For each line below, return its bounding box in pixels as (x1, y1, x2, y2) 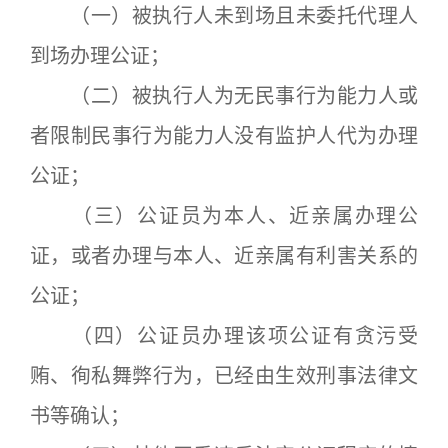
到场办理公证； (30, 44, 170, 68)
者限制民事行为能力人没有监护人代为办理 (30, 124, 418, 148)
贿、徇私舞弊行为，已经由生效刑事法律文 (30, 364, 418, 388)
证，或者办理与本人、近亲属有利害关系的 (30, 244, 418, 268)
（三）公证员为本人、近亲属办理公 (30, 204, 418, 228)
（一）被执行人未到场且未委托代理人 (30, 4, 418, 28)
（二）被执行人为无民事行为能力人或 (30, 84, 418, 108)
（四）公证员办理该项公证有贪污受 (30, 324, 418, 348)
